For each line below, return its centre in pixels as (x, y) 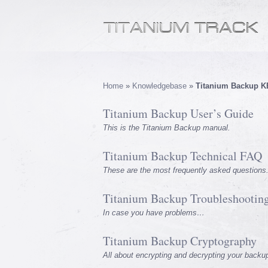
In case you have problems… (154, 213)
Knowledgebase (159, 86)
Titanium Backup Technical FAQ (182, 156)
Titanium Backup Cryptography (180, 241)
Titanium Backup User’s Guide (178, 113)
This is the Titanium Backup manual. (167, 128)
